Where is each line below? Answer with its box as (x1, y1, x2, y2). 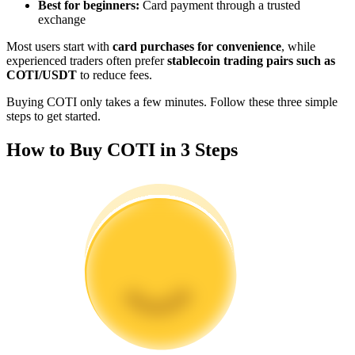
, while (281, 39, 315, 53)
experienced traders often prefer (6, 53, 167, 67)
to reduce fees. (77, 67, 152, 82)
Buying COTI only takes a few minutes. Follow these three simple (6, 94, 338, 109)
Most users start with (6, 39, 113, 53)
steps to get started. (6, 109, 101, 123)
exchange (38, 12, 86, 26)
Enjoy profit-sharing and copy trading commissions (38, 32, 293, 46)
